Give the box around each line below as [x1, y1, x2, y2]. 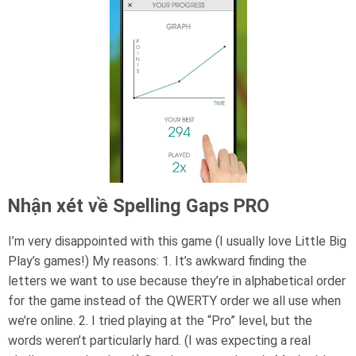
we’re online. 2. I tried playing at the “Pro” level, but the [8, 313, 312, 328]
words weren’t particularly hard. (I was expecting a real [8, 333, 311, 348]
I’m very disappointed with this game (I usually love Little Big [8, 234, 346, 249]
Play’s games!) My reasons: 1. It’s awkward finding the [8, 253, 307, 269]
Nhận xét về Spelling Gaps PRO [8, 195, 269, 217]
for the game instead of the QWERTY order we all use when [8, 293, 341, 308]
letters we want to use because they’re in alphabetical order [8, 273, 346, 288]
